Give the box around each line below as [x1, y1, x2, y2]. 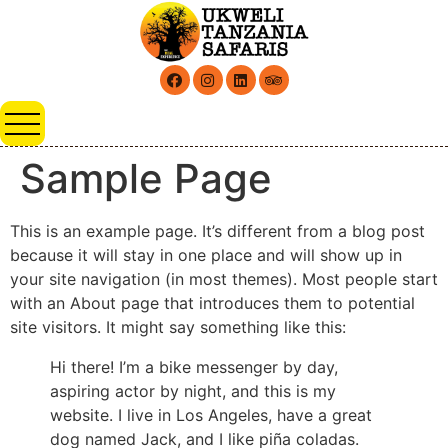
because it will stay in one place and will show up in [10, 245, 402, 266]
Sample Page [20, 154, 272, 204]
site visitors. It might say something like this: [10, 317, 346, 338]
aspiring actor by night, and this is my [50, 381, 336, 402]
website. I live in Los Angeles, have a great [50, 405, 372, 426]
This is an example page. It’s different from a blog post [10, 221, 425, 242]
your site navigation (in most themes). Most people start [10, 269, 438, 290]
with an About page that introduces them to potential [10, 293, 415, 314]
